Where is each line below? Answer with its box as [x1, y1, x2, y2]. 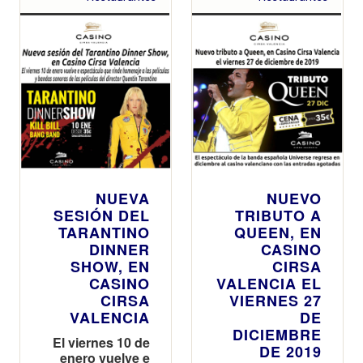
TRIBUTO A [235, 204, 322, 226]
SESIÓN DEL [53, 204, 150, 226]
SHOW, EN [70, 255, 150, 277]
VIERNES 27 [229, 289, 322, 311]
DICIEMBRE [233, 323, 322, 345]
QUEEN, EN [234, 221, 322, 243]
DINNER [89, 238, 150, 260]
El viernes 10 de [53, 332, 150, 352]
